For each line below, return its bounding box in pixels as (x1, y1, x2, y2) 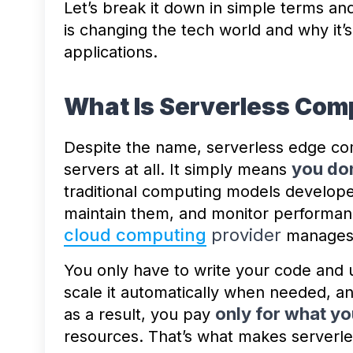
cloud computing (64, 224, 206, 245)
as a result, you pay (64, 304, 215, 324)
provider (206, 224, 281, 245)
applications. (64, 42, 158, 61)
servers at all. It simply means (64, 159, 292, 179)
